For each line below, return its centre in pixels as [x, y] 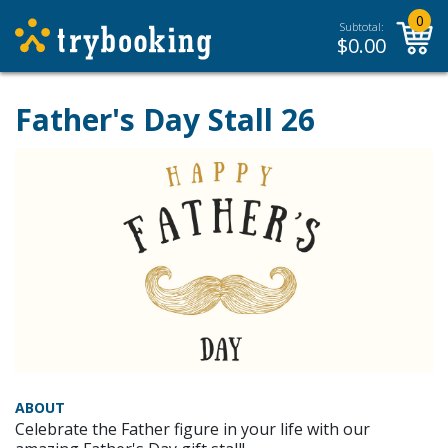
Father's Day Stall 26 [165, 119]
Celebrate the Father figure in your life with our [192, 428]
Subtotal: [361, 26]
